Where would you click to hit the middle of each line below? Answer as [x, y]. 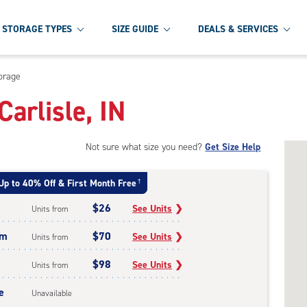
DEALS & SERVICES [238, 29]
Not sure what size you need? [146, 147]
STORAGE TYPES [37, 29]
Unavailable [52, 293]
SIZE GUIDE [135, 29]
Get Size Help [233, 147]
